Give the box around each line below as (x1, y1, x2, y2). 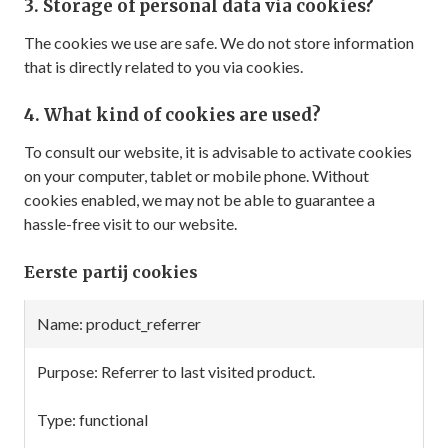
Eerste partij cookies (24, 262, 198, 282)
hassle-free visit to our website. (24, 214, 237, 233)
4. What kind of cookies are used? (24, 104, 321, 126)
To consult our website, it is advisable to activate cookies (24, 142, 412, 161)
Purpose (103, 337, 166, 356)
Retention (252, 313, 326, 332)
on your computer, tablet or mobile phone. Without (24, 166, 369, 185)
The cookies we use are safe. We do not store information (24, 33, 414, 52)
